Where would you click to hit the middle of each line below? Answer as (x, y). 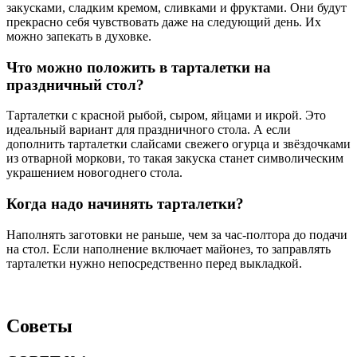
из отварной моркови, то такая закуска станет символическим (175, 159)
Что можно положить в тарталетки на (139, 67)
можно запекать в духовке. (79, 36)
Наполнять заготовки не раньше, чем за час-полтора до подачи (177, 234)
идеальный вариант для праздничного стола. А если (149, 130)
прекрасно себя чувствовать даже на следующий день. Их (164, 22)
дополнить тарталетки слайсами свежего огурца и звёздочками (178, 144)
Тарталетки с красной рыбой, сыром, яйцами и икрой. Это (166, 116)
